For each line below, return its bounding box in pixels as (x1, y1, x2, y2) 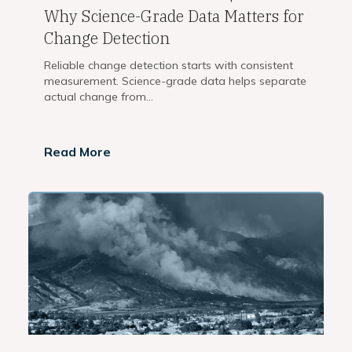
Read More (44, 144, 111, 160)
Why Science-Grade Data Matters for (44, 5, 304, 27)
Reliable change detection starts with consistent (44, 58, 293, 73)
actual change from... (44, 90, 153, 104)
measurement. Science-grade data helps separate (44, 74, 306, 89)
